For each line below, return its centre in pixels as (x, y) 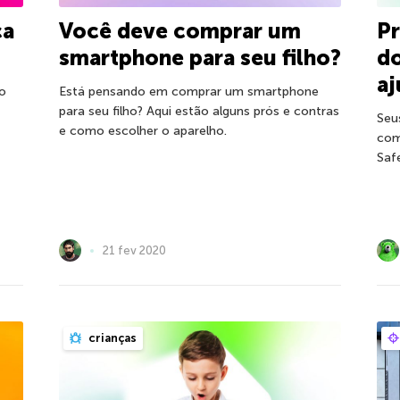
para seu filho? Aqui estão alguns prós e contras (199, 112)
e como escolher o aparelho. (142, 131)
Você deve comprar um (179, 31)
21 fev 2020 (134, 250)
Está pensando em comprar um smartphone (188, 92)
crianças (111, 338)
